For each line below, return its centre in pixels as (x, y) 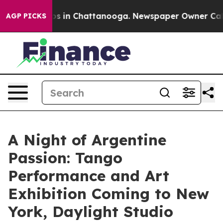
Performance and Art (89, 176)
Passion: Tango (65, 158)
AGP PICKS (26, 16)
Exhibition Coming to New (109, 194)
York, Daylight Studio (91, 212)
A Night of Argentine (87, 140)
